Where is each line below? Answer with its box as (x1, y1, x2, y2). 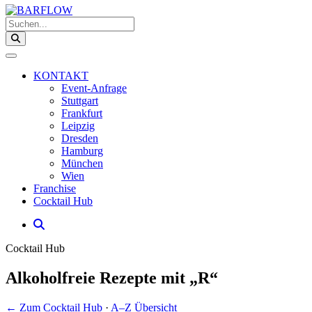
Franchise (33, 182, 76, 194)
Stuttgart (61, 95, 98, 107)
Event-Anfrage (61, 82, 127, 94)
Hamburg (61, 145, 103, 157)
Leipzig (61, 120, 95, 132)
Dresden (61, 132, 98, 144)
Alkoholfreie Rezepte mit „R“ (6, 268, 218, 287)
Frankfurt (61, 107, 102, 119)
